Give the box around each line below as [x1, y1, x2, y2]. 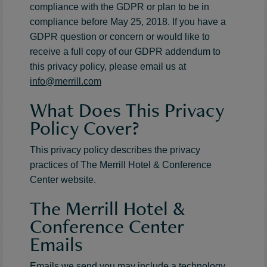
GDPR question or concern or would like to [30, 31, 210, 42]
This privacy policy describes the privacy [30, 144, 200, 155]
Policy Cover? [30, 114, 139, 141]
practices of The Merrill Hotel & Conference [30, 159, 212, 170]
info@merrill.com [30, 76, 101, 86]
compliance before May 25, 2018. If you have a [30, 16, 226, 27]
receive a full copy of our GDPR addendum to [30, 46, 221, 57]
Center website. [30, 174, 96, 185]
